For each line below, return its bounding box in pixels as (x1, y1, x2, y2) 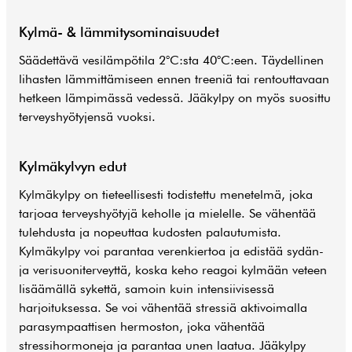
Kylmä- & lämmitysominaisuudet (19, 24, 219, 40)
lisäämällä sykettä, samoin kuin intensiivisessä (19, 280, 274, 296)
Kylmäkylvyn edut (19, 157, 126, 174)
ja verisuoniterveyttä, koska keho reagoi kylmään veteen (19, 262, 327, 277)
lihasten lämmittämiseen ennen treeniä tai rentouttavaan (19, 71, 329, 86)
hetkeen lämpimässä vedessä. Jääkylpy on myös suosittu (19, 90, 331, 105)
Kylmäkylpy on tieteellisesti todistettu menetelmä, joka (19, 186, 313, 202)
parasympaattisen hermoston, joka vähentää (19, 318, 265, 334)
